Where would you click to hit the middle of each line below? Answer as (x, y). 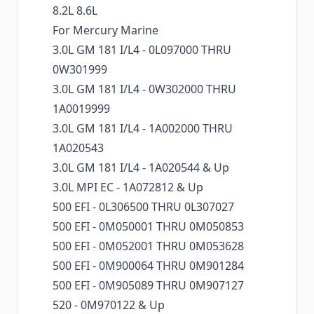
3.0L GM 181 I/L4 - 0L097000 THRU (142, 50)
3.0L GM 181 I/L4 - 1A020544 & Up (141, 168)
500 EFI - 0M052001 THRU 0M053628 (148, 246)
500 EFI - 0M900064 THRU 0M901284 (148, 266)
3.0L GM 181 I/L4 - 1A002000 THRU (143, 129)
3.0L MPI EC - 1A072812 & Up (128, 187)
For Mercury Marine (105, 30)
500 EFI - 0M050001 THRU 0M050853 (148, 227)
